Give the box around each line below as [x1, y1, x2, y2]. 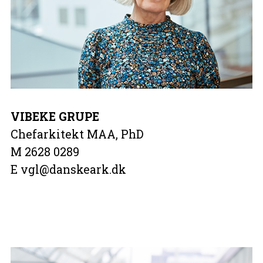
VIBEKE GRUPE [10, 109, 99, 124]
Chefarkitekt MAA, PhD [10, 127, 143, 142]
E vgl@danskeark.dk [10, 162, 126, 177]
